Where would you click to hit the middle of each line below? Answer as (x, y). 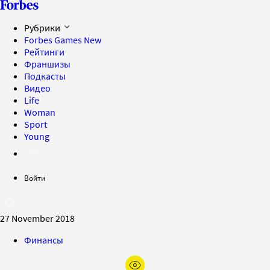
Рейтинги (44, 52)
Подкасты (45, 76)
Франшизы (47, 64)
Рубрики (43, 28)
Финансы (44, 240)
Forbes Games (54, 40)
